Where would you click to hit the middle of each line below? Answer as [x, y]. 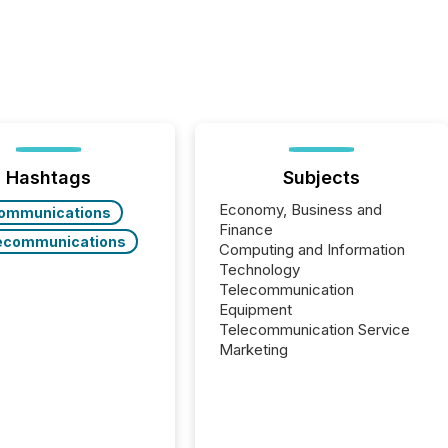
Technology [260, 269]
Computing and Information [312, 249]
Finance [246, 229]
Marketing [254, 349]
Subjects [322, 177]
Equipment [256, 309]
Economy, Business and [301, 209]
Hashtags [49, 177]
